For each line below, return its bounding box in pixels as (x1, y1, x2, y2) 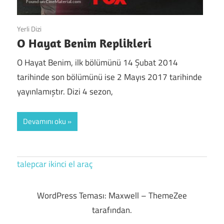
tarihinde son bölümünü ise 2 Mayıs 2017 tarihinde (17, 70, 202, 84)
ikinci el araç (48, 157, 92, 170)
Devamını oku (23, 115, 66, 127)
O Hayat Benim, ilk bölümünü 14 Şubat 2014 (17, 56, 178, 69)
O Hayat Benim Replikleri (17, 35, 151, 50)
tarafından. (92, 203, 132, 216)
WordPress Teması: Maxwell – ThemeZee (37, 188, 187, 202)
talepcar (17, 157, 46, 170)
